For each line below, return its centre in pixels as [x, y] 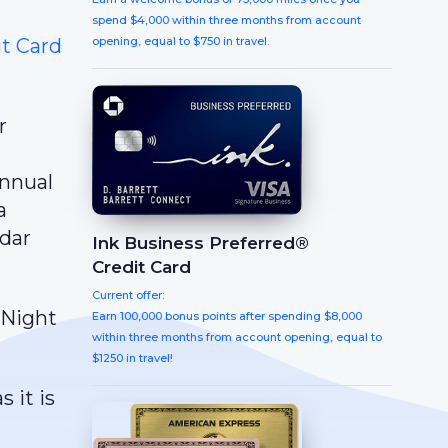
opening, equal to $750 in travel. [180, 41]
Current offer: [128, 294]
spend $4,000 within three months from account [226, 20]
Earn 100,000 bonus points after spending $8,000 [227, 315]
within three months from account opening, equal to [237, 336]
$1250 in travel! [132, 357]
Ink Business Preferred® [200, 242]
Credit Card [141, 266]
